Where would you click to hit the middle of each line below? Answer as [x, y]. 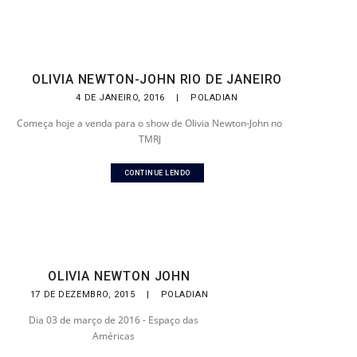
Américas [114, 336]
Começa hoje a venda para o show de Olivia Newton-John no [150, 123]
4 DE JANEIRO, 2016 [122, 98]
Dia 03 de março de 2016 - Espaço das [114, 320]
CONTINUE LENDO [157, 173]
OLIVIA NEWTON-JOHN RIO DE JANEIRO [157, 79]
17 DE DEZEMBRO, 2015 [84, 294]
